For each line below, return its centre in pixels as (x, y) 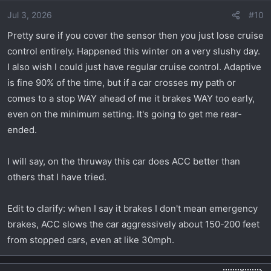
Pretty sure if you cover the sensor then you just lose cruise (135, 36)
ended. (22, 130)
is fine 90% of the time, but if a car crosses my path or (122, 83)
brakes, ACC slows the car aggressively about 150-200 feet (133, 224)
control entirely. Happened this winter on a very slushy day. (134, 51)
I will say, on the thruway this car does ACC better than (124, 162)
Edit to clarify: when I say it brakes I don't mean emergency (132, 209)
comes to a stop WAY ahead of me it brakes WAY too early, (131, 99)
